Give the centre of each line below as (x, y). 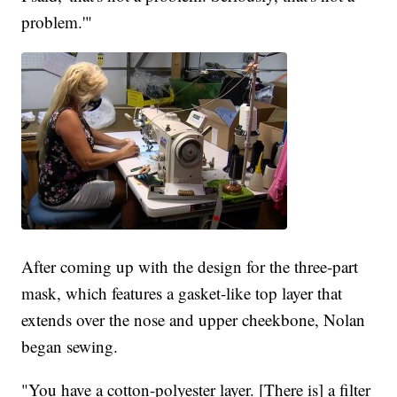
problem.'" (57, 22)
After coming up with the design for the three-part (190, 267)
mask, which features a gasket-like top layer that (182, 293)
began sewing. (70, 346)
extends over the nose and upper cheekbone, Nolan (194, 320)
